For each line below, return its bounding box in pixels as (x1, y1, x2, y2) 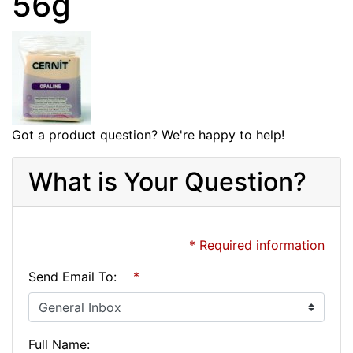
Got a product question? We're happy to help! (12, 127, 284, 143)
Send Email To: (28, 269, 117, 285)
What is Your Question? (28, 166, 307, 198)
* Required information (189, 237, 325, 254)
